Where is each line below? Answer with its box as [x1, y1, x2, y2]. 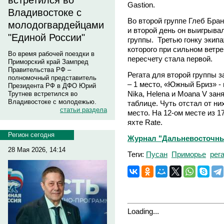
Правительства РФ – [8, 66, 71, 73]
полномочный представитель [8, 74, 96, 81]
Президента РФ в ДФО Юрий [8, 82, 96, 89]
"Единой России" [8, 32, 85, 43]
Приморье [171, 149, 206, 158]
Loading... [127, 206, 159, 215]
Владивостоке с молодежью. [8, 98, 96, 105]
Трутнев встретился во [8, 90, 77, 97]
